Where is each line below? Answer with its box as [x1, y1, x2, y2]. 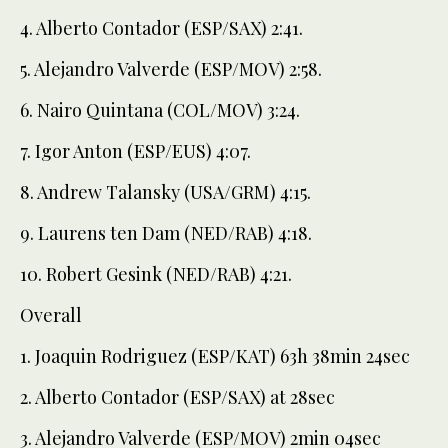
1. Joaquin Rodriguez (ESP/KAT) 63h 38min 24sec [20, 344, 410, 369]
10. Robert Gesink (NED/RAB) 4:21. [20, 262, 292, 287]
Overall [20, 303, 82, 328]
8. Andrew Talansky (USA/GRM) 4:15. [20, 180, 311, 205]
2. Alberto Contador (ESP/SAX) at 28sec [20, 385, 335, 410]
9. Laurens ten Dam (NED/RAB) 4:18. [20, 221, 312, 246]
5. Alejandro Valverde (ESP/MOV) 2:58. [20, 57, 322, 82]
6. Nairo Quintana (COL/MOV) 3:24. [20, 98, 300, 123]
